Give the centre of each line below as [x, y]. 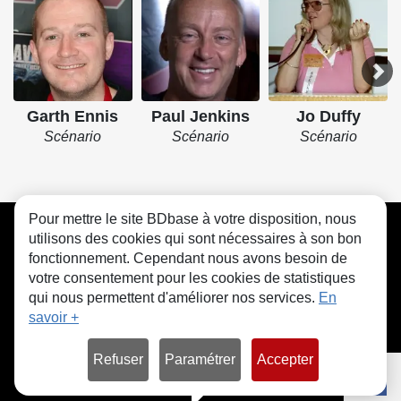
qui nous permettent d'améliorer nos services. [174, 298]
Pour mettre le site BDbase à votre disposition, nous [192, 219]
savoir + [54, 317]
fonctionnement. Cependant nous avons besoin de [188, 258]
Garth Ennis [73, 116]
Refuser [118, 359]
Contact [215, 221]
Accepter [285, 359]
